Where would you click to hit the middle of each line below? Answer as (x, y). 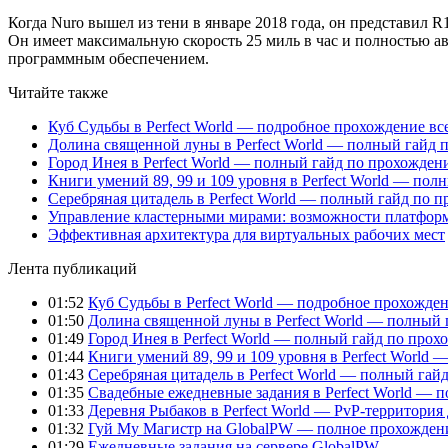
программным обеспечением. (108, 58)
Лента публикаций (72, 268)
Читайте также (58, 92)
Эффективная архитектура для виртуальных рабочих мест (246, 234)
